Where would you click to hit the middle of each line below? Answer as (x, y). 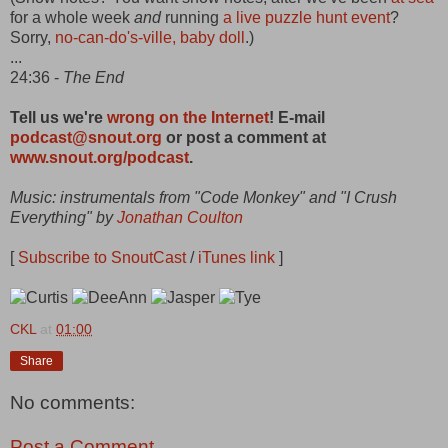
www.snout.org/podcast (99, 157)
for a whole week (72, 17)
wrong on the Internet (188, 117)
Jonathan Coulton (180, 217)
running (192, 17)
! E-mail (297, 117)
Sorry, (32, 37)
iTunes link (236, 257)
